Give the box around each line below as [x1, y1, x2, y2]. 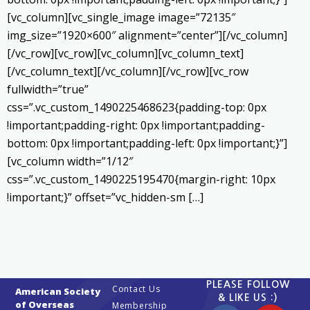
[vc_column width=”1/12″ [7, 154, 133, 170]
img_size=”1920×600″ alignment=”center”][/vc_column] [7, 28, 287, 44]
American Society [15, 285, 101, 298]
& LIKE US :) [218, 293, 278, 303]
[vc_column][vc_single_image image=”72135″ [7, 10, 235, 26]
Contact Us [111, 283, 161, 295]
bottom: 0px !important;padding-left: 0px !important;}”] [7, 136, 287, 152]
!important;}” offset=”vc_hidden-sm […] [7, 190, 203, 206]
